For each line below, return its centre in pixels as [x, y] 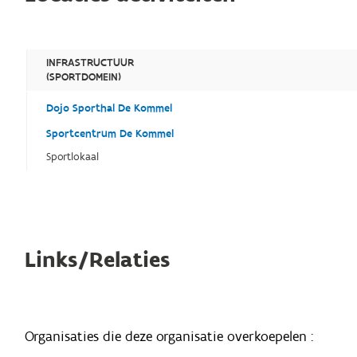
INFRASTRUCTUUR [90, 63]
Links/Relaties [98, 261]
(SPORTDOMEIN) [84, 78]
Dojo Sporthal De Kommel [110, 109]
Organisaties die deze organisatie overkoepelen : [169, 337]
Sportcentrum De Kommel [110, 134]
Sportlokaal [73, 157]
